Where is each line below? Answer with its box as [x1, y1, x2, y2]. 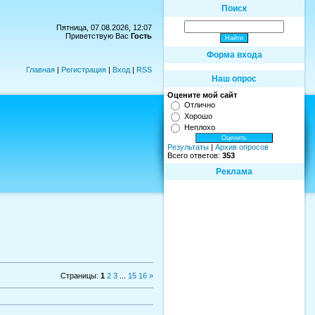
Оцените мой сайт [167, 91, 237, 99]
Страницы [60, 271, 96, 280]
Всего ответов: [167, 151, 222, 160]
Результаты [167, 143, 209, 152]
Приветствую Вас [65, 32, 129, 40]
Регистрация [61, 65, 106, 74]
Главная [26, 65, 55, 74]
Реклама [216, 167, 252, 176]
